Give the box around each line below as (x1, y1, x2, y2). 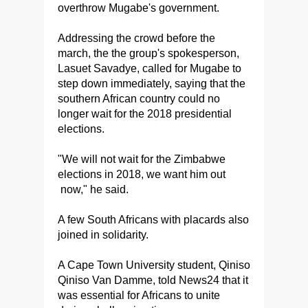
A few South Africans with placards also (58, 214, 249, 226)
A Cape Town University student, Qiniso (58, 259, 250, 272)
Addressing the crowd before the (58, 32, 215, 45)
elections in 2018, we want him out (58, 168, 225, 181)
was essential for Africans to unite (58, 289, 220, 302)
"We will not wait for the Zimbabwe (58, 153, 225, 166)
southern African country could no (58, 93, 220, 105)
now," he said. (58, 184, 129, 196)
